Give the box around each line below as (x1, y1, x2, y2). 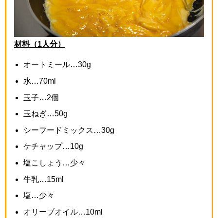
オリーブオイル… (23, 207, 86, 216)
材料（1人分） (14, 40, 65, 48)
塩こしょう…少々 (23, 158, 86, 166)
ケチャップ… (23, 142, 71, 150)
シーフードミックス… (23, 126, 102, 134)
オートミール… (23, 60, 78, 69)
